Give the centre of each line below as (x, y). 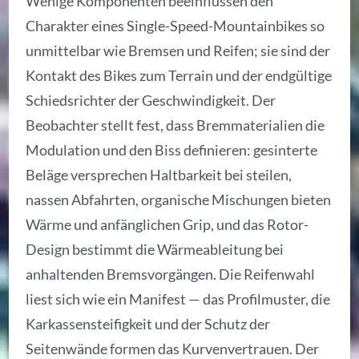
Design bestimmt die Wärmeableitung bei (155, 250)
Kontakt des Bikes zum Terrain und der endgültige (179, 76)
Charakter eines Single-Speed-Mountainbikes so (175, 26)
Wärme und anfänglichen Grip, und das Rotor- (167, 225)
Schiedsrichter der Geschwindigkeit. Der (151, 101)
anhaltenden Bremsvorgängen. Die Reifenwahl (171, 274)
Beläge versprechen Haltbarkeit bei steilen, (159, 175)
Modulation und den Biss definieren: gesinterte (172, 150)
